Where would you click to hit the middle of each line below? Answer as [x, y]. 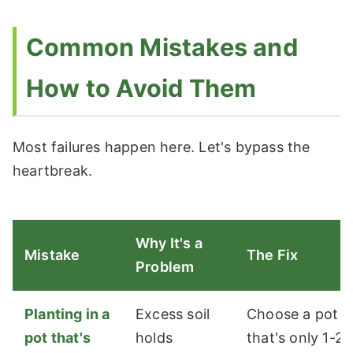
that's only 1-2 [295, 338]
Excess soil [173, 314]
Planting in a [67, 314]
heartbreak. [53, 171]
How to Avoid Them [141, 88]
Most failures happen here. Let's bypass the [162, 147]
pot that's [58, 338]
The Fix [273, 255]
